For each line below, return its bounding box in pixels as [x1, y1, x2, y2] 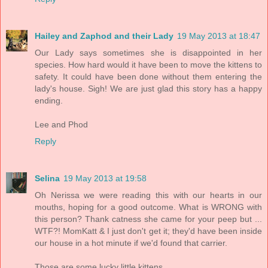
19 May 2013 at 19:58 [63, 173, 147, 183]
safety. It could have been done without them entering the [35, 71, 262, 81]
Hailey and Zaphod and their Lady [35, 31, 173, 41]
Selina [35, 173, 60, 183]
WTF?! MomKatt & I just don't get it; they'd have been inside [35, 226, 262, 236]
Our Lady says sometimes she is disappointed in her [35, 47, 262, 57]
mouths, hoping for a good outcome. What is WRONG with [35, 202, 262, 212]
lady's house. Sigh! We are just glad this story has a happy [35, 83, 262, 93]
